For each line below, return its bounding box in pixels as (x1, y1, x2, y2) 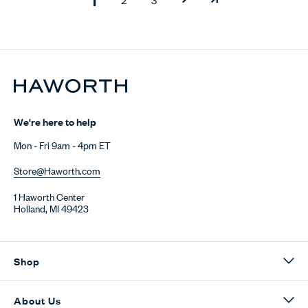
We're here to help (14, 113, 96, 129)
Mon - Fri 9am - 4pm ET (14, 137, 111, 152)
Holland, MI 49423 (14, 200, 89, 215)
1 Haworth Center (14, 188, 85, 203)
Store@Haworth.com (14, 162, 100, 177)
